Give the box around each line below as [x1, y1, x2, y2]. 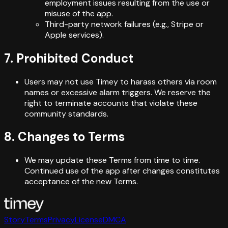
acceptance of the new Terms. [24, 176, 138, 187]
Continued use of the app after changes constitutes [24, 165, 220, 177]
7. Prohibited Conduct [4, 50, 133, 66]
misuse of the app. [45, 8, 113, 19]
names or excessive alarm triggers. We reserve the [24, 87, 211, 98]
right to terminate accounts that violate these [24, 97, 197, 108]
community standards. [24, 108, 108, 119]
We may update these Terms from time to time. [24, 155, 200, 166]
